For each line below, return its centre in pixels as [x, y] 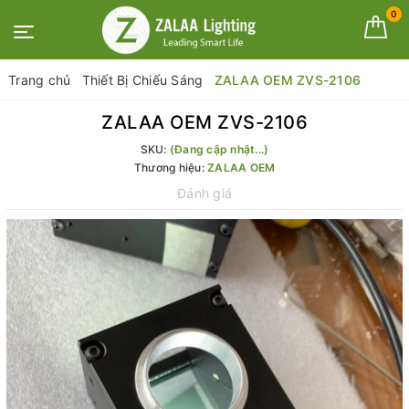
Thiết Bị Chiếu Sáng [142, 80]
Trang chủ [40, 80]
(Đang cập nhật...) [219, 149]
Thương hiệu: [170, 168]
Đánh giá [204, 193]
